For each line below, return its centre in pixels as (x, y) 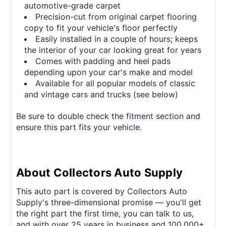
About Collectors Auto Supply (99, 173)
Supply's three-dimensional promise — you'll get (109, 203)
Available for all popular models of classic (116, 83)
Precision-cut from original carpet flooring (116, 17)
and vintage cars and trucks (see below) (101, 95)
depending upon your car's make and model (109, 72)
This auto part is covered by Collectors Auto (102, 191)
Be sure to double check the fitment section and (108, 116)
